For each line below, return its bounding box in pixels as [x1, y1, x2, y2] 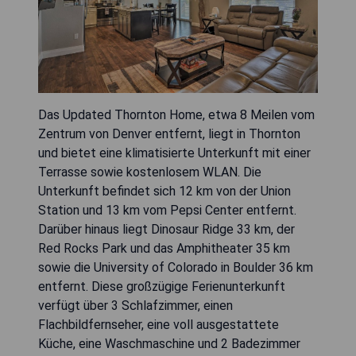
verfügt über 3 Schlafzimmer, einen [38, 298, 233, 314]
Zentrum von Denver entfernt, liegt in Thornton [38, 126, 300, 142]
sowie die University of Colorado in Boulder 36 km [38, 260, 313, 276]
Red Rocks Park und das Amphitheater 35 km [38, 241, 290, 257]
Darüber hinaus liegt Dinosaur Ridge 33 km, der [38, 222, 295, 238]
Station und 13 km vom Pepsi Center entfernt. [38, 203, 296, 219]
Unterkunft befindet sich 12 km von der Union [38, 184, 291, 199]
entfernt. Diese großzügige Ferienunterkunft [38, 279, 285, 295]
